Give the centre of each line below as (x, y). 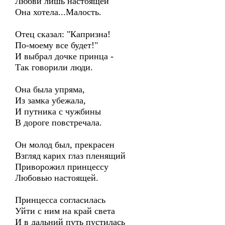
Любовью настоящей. (57, 178)
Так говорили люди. (54, 67)
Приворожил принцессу (62, 167)
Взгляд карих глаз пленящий (70, 156)
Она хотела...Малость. (58, 12)
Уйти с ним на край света (65, 211)
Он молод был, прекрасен (65, 145)
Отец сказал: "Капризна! (63, 34)
